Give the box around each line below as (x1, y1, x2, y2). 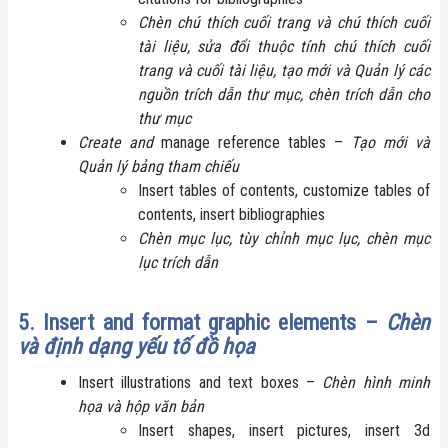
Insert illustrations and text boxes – (78, 372, 323, 392)
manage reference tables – (153, 132, 351, 152)
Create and (78, 132, 153, 152)
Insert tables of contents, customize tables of (138, 180, 430, 200)
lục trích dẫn (138, 252, 218, 272)
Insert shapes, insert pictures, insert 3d (138, 420, 430, 440)
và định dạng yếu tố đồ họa (18, 333, 255, 359)
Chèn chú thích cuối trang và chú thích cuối (138, 12, 430, 32)
